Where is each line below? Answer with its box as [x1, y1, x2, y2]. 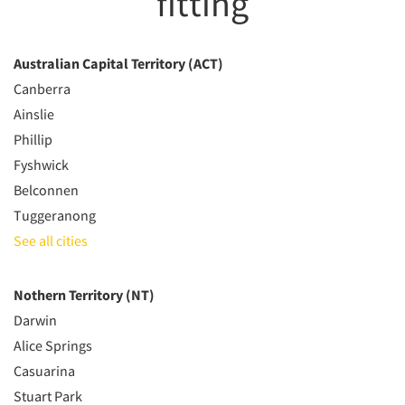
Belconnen [14, 181, 79, 199]
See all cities [14, 231, 88, 250]
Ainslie [14, 105, 54, 123]
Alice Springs [14, 336, 92, 354]
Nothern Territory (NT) [14, 286, 155, 304]
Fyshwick [14, 155, 69, 174]
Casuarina [14, 362, 75, 380]
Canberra [14, 80, 71, 98]
